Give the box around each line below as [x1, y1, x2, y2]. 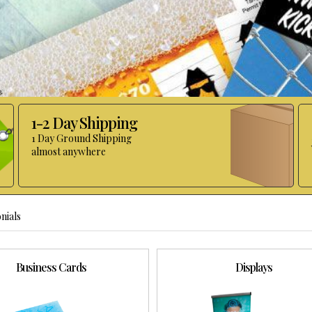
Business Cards [16, 259, 87, 274]
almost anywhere [31, 144, 106, 158]
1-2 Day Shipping [31, 111, 137, 133]
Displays [235, 259, 273, 274]
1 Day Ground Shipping [31, 131, 132, 145]
